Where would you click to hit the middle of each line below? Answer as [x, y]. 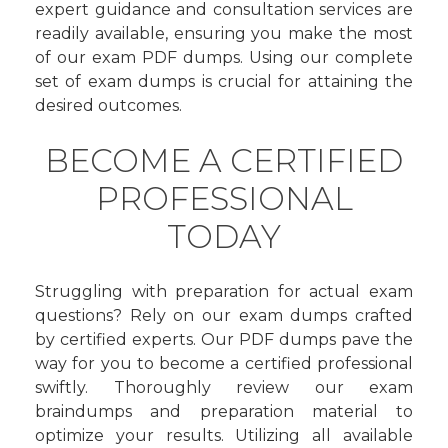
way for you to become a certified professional [224, 363]
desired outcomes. [108, 105]
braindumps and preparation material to [224, 411]
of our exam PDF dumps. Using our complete [224, 57]
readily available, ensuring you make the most [224, 33]
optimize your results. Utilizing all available [224, 435]
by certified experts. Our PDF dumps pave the [224, 339]
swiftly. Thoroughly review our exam [224, 387]
